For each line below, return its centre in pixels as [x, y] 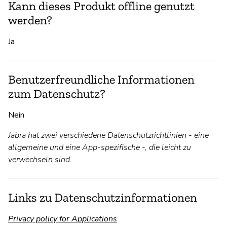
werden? [30, 20]
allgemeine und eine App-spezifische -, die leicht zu [100, 147]
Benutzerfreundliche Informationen [101, 79]
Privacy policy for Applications [63, 219]
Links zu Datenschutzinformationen [103, 197]
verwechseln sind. [40, 159]
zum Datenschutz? [57, 93]
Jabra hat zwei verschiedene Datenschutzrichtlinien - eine [108, 135]
